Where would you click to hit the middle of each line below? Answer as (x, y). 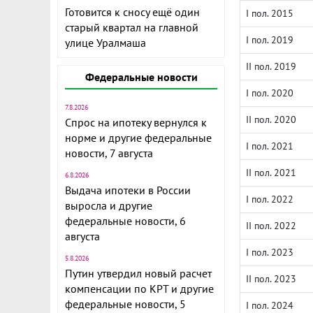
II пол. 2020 (271, 119)
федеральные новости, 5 (125, 304)
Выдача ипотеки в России (128, 190)
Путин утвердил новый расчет (138, 273)
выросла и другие (109, 205)
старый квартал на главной (132, 27)
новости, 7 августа (109, 153)
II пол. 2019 (271, 66)
